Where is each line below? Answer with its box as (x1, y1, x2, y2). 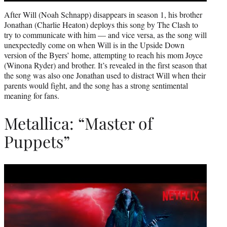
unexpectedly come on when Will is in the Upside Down (4, 39, 184, 50)
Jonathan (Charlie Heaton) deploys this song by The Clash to (4, 19, 198, 30)
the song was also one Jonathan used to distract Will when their (4, 69, 206, 81)
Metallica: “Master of (4, 112, 153, 134)
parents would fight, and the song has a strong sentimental (4, 80, 188, 91)
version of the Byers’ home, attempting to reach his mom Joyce (4, 49, 203, 60)
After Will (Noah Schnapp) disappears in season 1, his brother (4, 9, 202, 20)
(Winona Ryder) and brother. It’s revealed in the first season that (4, 59, 207, 70)
